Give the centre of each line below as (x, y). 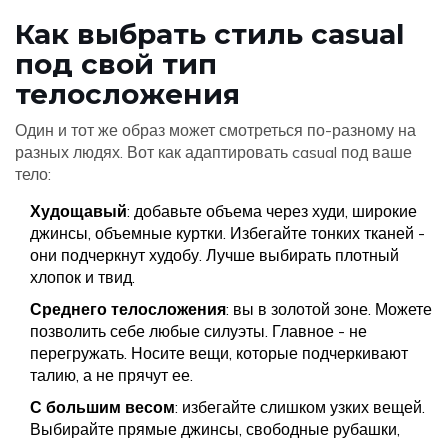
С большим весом (102, 407)
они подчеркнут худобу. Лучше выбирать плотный (214, 255)
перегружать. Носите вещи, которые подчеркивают (219, 353)
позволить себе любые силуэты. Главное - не (198, 331)
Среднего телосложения (128, 309)
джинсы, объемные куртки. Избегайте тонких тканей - (227, 233)
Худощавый (78, 211)
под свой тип (116, 64)
